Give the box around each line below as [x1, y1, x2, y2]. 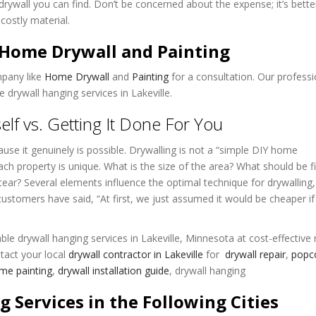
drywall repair [222, 247, 286, 261]
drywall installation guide [55, 263, 169, 277]
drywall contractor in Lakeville [68, 247, 203, 261]
